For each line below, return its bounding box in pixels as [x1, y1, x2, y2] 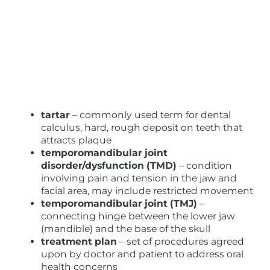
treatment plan [41, 236, 117, 248]
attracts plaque [41, 134, 111, 146]
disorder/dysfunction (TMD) [41, 160, 177, 172]
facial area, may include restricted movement [41, 185, 253, 197]
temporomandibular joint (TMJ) [41, 198, 197, 210]
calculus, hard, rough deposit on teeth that [41, 122, 242, 134]
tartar [41, 109, 70, 121]
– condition [177, 160, 232, 172]
